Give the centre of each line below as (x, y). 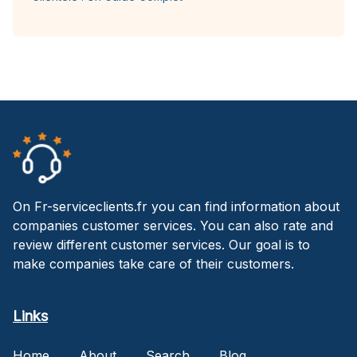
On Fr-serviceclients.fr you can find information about (176, 206)
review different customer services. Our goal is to (161, 244)
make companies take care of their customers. (153, 263)
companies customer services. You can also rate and (173, 225)
